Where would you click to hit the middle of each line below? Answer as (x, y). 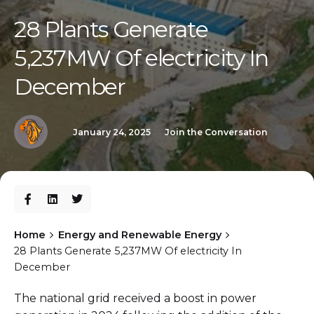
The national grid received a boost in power (135, 299)
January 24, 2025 (112, 132)
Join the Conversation (216, 132)
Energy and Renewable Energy (139, 235)
